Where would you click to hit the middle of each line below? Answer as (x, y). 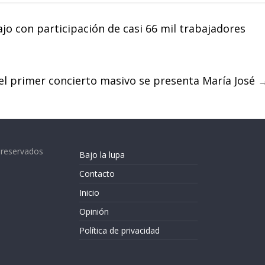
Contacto (97, 174)
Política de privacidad (119, 230)
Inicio (89, 193)
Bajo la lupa (102, 155)
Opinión (94, 211)
